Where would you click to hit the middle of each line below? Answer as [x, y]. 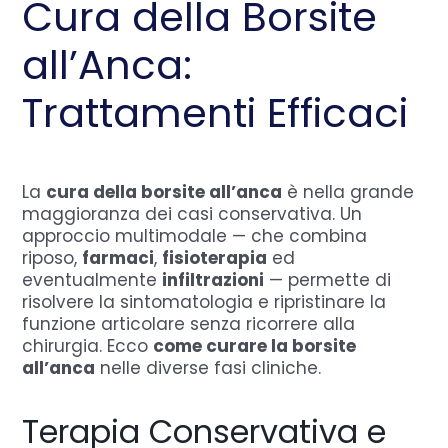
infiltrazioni [213, 279]
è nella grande [348, 191]
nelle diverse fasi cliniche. [208, 367]
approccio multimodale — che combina [195, 235]
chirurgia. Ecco [88, 345]
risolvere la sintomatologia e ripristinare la [204, 301]
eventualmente [92, 279]
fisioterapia [215, 257]
